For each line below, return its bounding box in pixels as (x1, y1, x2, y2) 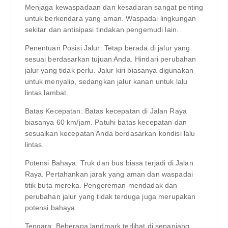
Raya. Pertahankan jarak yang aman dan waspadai (24, 170, 193, 179)
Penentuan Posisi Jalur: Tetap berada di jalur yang (24, 44, 190, 52)
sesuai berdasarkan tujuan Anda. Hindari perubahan (24, 55, 196, 64)
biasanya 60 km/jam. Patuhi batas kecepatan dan (24, 118, 187, 127)
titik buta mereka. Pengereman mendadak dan (24, 181, 178, 190)
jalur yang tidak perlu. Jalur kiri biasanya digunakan (24, 66, 193, 75)
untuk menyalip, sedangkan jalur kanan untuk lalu (24, 77, 188, 86)
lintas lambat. (24, 89, 69, 97)
